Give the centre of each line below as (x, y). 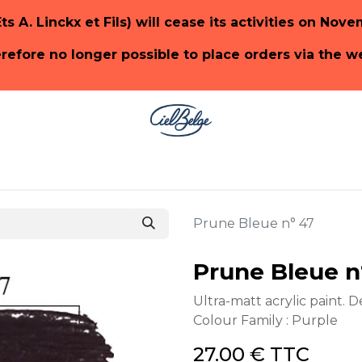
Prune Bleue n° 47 (254, 223)
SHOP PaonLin (97, 166)
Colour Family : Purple (265, 320)
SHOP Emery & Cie (256, 166)
